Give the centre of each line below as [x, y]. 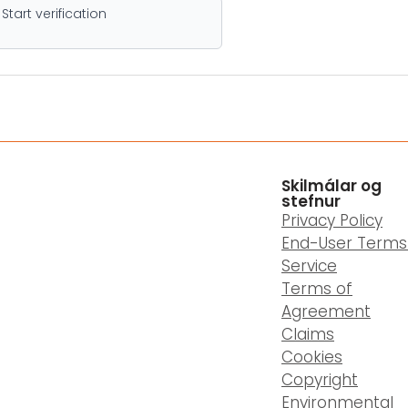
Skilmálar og [331, 186]
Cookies [312, 357]
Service [309, 266]
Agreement [326, 312]
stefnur [311, 202]
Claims [308, 335]
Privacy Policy [332, 221]
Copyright [320, 380]
